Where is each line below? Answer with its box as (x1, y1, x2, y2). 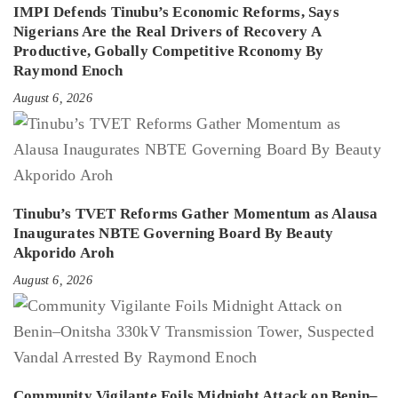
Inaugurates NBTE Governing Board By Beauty (13, 225, 334, 243)
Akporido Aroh (13, 244, 115, 262)
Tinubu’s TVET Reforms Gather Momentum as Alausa (13, 205, 378, 223)
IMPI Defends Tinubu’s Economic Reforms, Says (13, 4, 339, 21)
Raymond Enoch (13, 62, 123, 80)
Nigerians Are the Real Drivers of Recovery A (13, 23, 321, 41)
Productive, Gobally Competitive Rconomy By (13, 43, 324, 60)
